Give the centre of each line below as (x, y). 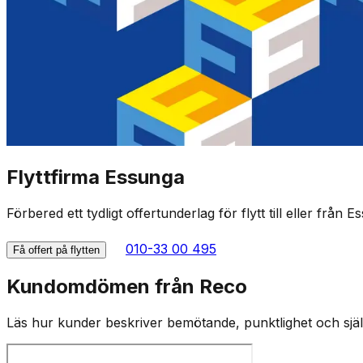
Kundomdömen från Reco (127, 286)
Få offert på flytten (56, 250)
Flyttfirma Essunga (96, 177)
